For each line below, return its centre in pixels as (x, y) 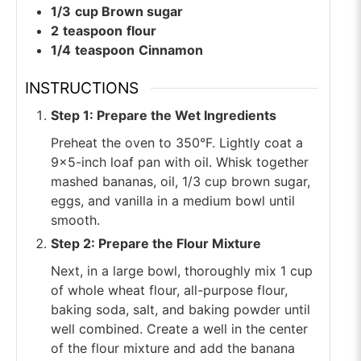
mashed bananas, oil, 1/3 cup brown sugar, (180, 181)
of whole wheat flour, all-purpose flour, (169, 290)
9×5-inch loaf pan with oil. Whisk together (180, 162)
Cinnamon (171, 50)
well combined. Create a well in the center (179, 328)
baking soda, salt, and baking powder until (180, 309)
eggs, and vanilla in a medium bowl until (173, 200)
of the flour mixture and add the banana (173, 348)
